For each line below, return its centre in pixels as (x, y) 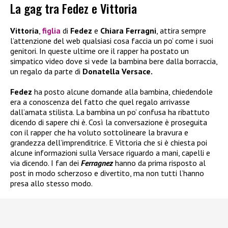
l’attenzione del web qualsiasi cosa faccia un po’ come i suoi (112, 41)
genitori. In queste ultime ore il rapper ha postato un (99, 51)
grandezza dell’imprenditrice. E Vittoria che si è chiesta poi (109, 143)
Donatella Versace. (118, 72)
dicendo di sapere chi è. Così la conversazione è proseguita (109, 122)
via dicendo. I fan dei (46, 163)
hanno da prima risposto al (160, 163)
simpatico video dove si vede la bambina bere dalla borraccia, (114, 61)
